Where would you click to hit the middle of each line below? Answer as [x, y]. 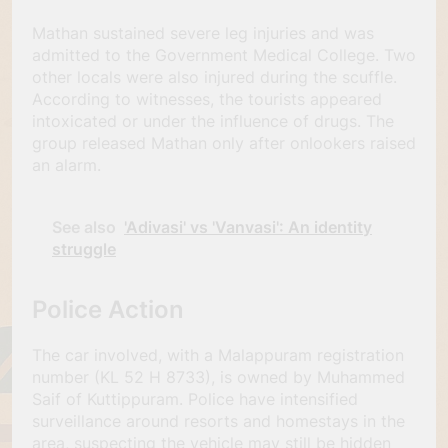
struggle [84, 248]
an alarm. [66, 164]
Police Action [108, 310]
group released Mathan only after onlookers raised [224, 142]
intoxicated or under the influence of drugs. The [213, 120]
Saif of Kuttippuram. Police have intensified [195, 399]
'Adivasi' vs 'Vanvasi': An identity [248, 226]
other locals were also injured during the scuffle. [214, 76]
